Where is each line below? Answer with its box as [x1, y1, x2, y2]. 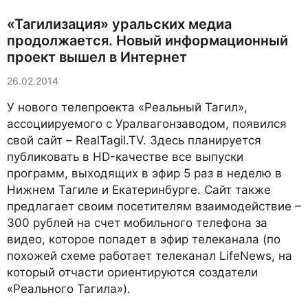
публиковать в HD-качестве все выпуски [7, 150, 243, 164]
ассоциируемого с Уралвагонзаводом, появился [7, 117, 287, 131]
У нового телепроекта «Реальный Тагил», [7, 100, 247, 114]
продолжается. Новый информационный [7, 32, 288, 49]
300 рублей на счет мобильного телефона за [7, 216, 267, 230]
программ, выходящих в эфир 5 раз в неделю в [7, 166, 282, 180]
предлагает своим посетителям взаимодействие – [7, 199, 301, 213]
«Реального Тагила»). [7, 282, 131, 296]
